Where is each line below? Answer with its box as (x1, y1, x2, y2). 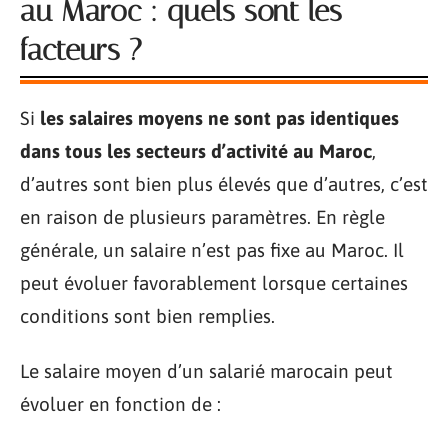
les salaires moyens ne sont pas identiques (40, 106, 399, 129)
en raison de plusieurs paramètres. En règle (20, 205, 385, 228)
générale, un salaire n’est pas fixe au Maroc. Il (20, 238, 404, 261)
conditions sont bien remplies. (20, 304, 275, 327)
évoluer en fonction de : (20, 393, 221, 416)
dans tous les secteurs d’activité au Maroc (20, 139, 372, 162)
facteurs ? (20, 31, 142, 68)
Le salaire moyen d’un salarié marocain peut (20, 360, 393, 383)
